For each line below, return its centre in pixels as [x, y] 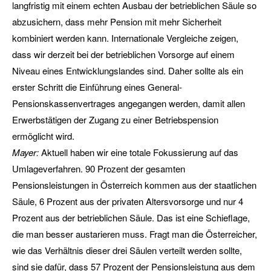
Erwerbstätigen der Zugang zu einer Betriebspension [115, 119]
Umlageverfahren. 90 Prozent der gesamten [99, 168]
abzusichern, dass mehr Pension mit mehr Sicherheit [117, 21]
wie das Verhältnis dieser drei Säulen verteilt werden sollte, [127, 250]
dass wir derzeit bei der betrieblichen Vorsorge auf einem [123, 54]
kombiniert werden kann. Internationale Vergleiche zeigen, [125, 38]
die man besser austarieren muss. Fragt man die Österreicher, [135, 234]
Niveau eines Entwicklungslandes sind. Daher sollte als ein [128, 70]
